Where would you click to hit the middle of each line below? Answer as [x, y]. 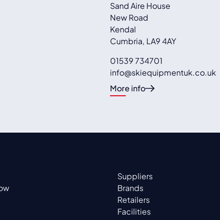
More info [128, 88]
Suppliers [135, 176]
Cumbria [126, 41]
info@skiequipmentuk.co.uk [163, 72]
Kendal [123, 29]
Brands [131, 188]
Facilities [134, 211]
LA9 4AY [161, 41]
